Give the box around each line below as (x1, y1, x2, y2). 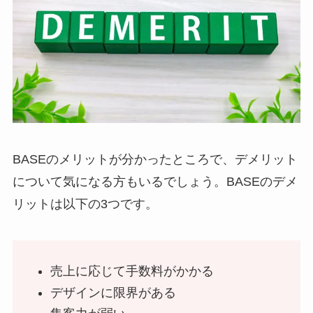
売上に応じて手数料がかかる (50, 264, 214, 279)
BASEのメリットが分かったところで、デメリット (12, 152, 298, 167)
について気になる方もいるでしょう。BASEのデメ (12, 175, 298, 189)
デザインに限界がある (50, 285, 176, 300)
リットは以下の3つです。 (12, 197, 158, 212)
